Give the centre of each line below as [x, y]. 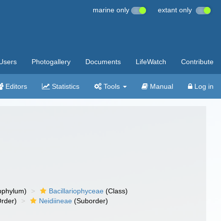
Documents [103, 62]
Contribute [197, 62]
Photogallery [51, 62]
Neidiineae [56, 201]
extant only [177, 10]
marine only [112, 10]
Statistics [65, 86]
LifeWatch [151, 62]
